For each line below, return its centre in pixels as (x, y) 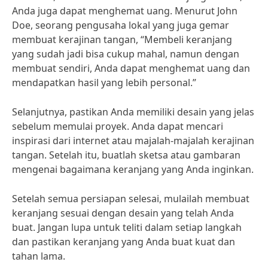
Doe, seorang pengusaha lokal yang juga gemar (121, 25)
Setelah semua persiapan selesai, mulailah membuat (131, 199)
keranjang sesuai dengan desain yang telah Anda (123, 213)
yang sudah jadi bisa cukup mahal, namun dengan (126, 54)
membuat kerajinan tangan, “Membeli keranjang (122, 39)
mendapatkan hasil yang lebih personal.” (104, 83)
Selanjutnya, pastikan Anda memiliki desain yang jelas (133, 112)
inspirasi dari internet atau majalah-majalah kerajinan (133, 141)
